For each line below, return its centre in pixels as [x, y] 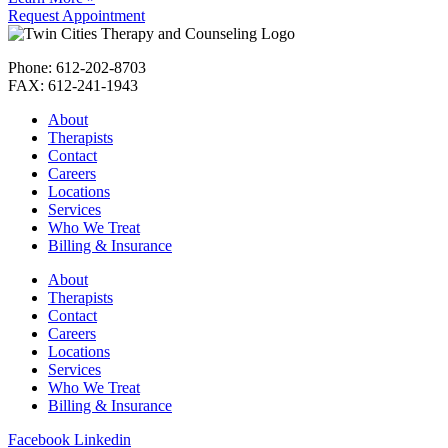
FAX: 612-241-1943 [73, 86]
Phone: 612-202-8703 [77, 68]
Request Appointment [76, 16]
